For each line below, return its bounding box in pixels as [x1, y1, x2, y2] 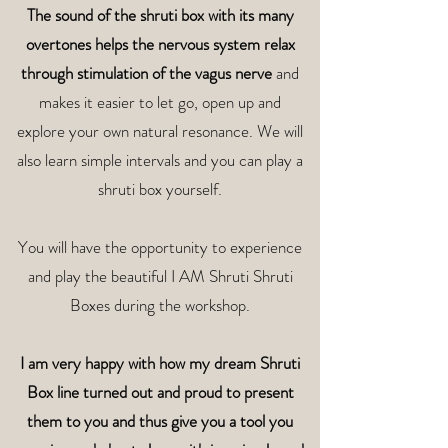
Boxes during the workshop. [70, 293, 250, 317]
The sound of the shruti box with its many [26, 3, 294, 27]
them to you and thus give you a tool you [27, 409, 293, 433]
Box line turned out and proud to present [26, 380, 294, 404]
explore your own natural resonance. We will [17, 119, 303, 143]
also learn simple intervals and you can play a [17, 148, 303, 172]
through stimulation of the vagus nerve [21, 61, 276, 85]
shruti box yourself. [98, 177, 222, 201]
